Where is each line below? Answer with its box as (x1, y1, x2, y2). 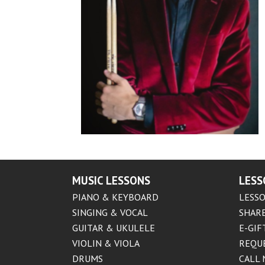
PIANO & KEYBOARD (72, 191, 159, 203)
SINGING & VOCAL (72, 206, 148, 218)
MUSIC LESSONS (72, 173, 150, 188)
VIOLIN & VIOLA (72, 237, 140, 249)
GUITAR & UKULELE (72, 222, 155, 234)
